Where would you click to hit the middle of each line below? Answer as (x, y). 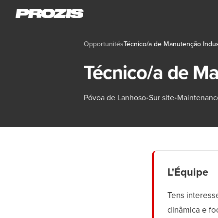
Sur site (162, 98)
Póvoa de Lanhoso (115, 98)
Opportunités (104, 44)
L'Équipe (188, 172)
